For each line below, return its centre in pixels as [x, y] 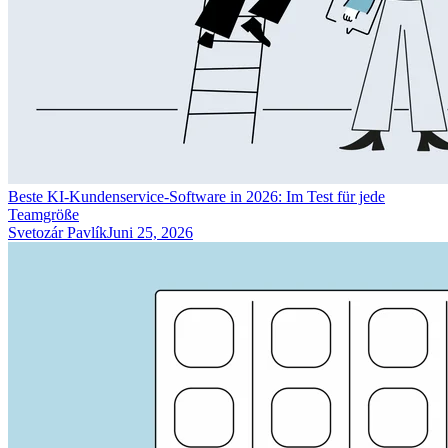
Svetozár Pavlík [57, 233]
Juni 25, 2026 [150, 233]
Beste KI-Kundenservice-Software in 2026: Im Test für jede [196, 197]
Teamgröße [43, 215]
